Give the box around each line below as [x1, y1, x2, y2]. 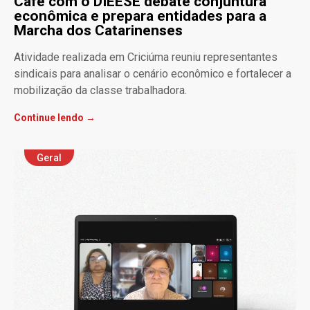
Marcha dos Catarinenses [14, 22, 183, 39]
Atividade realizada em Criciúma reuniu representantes [14, 51, 277, 64]
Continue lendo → [14, 112, 95, 124]
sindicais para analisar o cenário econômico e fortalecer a [14, 67, 291, 81]
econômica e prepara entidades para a [14, 8, 266, 25]
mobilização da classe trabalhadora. [14, 84, 187, 98]
